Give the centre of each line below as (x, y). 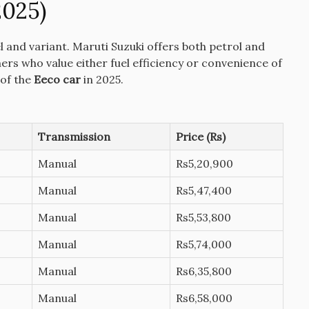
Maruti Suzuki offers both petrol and (168, 47)
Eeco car (57, 80)
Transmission (74, 137)
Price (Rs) (200, 137)
